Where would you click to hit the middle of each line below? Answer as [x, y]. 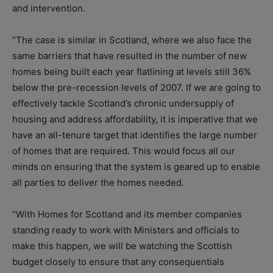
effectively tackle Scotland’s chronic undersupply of [123, 103]
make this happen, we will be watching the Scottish [122, 246]
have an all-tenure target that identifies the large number [135, 135]
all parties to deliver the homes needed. [98, 182]
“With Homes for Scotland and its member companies [127, 214]
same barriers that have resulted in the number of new [129, 55]
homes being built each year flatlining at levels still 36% [132, 71]
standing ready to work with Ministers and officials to [126, 230]
